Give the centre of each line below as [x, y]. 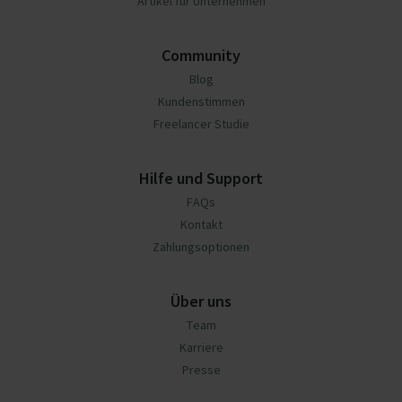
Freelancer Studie [201, 124]
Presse [201, 370]
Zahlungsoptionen [201, 247]
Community [201, 56]
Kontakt [201, 225]
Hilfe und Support [201, 179]
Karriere [201, 348]
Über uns [201, 301]
